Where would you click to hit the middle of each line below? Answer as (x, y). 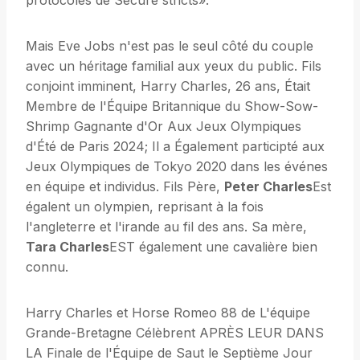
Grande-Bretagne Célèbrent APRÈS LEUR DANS (175, 333)
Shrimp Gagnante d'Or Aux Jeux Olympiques (164, 127)
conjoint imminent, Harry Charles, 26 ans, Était (168, 86)
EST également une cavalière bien (213, 247)
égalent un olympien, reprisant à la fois (145, 207)
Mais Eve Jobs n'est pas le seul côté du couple (170, 46)
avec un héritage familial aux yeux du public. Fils (174, 66)
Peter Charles (268, 187)
